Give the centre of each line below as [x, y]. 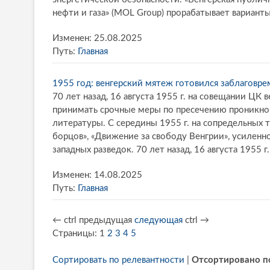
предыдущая [105, 220]
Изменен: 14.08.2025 [97, 175]
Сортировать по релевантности [118, 260]
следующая [159, 220]
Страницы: [75, 233]
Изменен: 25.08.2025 [97, 38]
